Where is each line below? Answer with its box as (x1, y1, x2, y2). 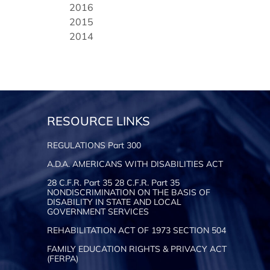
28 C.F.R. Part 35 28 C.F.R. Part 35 (47, 177, 180, 188)
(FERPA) (47, 253, 79, 264)
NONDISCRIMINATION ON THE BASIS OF (47, 186, 211, 198)
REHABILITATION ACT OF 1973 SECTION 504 (47, 224, 227, 236)
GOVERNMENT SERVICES (47, 206, 149, 217)
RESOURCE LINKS (47, 113, 151, 128)
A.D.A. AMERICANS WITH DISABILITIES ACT (47, 158, 224, 169)
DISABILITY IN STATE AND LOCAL (47, 196, 182, 207)
